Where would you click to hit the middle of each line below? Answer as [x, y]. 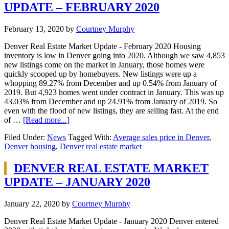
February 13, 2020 [34, 29]
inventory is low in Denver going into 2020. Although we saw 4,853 [114, 55]
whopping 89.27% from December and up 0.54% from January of [110, 83]
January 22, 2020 [32, 203]
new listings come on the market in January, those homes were [104, 64]
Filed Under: [26, 137]
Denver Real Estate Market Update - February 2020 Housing [102, 46]
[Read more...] [46, 120]
